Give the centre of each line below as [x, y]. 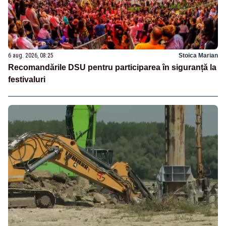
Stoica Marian [198, 55]
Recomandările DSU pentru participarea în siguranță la [112, 67]
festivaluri [27, 79]
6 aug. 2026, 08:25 [31, 55]
